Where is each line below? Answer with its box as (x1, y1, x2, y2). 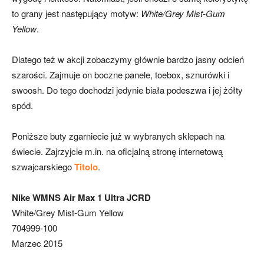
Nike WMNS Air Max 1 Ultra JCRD (12, 191, 151, 204)
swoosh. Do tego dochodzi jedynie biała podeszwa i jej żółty (12, 84, 243, 97)
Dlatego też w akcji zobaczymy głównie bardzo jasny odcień (12, 53, 244, 66)
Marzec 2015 (12, 237, 62, 250)
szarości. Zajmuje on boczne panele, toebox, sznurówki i (12, 68, 229, 81)
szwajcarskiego (12, 160, 74, 173)
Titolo (74, 160, 98, 174)
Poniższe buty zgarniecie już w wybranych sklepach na (12, 130, 225, 143)
